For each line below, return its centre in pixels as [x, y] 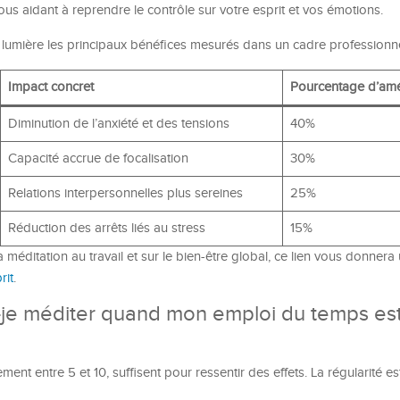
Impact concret [50, 87]
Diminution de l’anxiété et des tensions [118, 124]
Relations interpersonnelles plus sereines [125, 193]
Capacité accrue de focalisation [98, 158]
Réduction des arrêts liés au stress [106, 228]
